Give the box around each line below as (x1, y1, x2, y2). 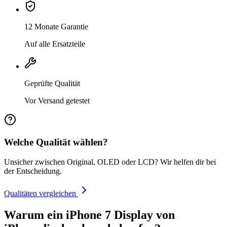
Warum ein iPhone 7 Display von (4, 208, 175, 222)
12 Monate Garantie (24, 22, 88, 31)
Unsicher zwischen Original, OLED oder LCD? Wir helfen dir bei (4, 158, 216, 167)
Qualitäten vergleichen (4, 189, 78, 198)
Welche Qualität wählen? (4, 137, 108, 148)
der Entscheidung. (4, 167, 62, 176)
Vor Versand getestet (24, 96, 90, 105)
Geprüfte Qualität (24, 79, 80, 88)
